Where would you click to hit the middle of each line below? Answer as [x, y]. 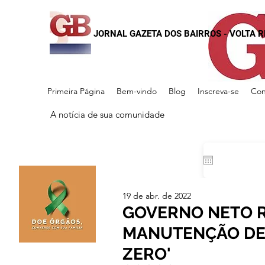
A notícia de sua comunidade [107, 114]
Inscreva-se [218, 91]
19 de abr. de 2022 [157, 196]
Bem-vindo [137, 91]
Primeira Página [76, 91]
